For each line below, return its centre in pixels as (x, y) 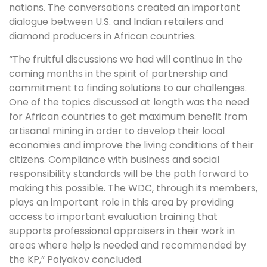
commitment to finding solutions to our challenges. (128, 88)
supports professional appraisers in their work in (122, 231)
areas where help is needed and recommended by (128, 245)
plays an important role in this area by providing (121, 202)
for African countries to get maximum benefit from (128, 116)
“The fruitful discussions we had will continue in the (126, 59)
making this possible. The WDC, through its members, (133, 188)
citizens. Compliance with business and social (114, 159)
